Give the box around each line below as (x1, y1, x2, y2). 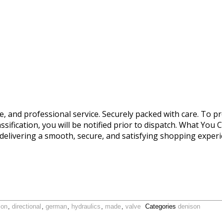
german (46, 203, 67, 210)
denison (178, 203, 200, 210)
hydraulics (71, 203, 101, 210)
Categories (145, 203, 178, 210)
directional (12, 203, 41, 210)
